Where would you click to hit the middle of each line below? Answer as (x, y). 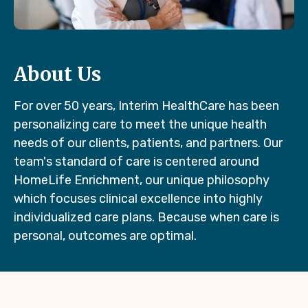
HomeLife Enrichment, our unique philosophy (142, 180)
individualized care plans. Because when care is (146, 217)
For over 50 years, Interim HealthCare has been (146, 106)
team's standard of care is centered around (136, 161)
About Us (57, 74)
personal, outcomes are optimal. (105, 235)
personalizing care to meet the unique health (140, 124)
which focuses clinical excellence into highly (138, 198)
